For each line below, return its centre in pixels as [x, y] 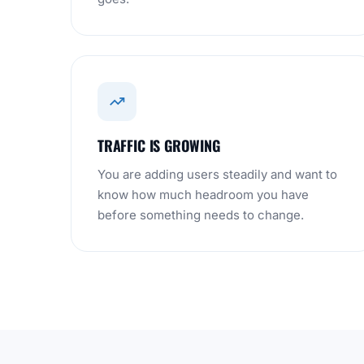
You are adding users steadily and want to [217, 174]
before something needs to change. [201, 215]
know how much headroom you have [203, 195]
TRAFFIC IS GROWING [159, 145]
